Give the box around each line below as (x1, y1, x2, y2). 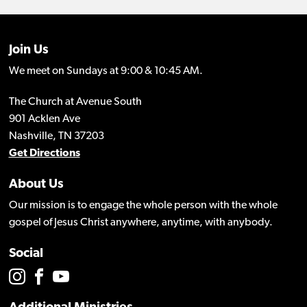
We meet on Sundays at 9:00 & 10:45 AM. (8, 66, 203, 77)
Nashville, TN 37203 (8, 131, 104, 143)
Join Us (8, 44, 49, 58)
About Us (8, 178, 64, 192)
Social (8, 247, 43, 261)
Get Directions (8, 148, 80, 160)
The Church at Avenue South (8, 97, 142, 108)
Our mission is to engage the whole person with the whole (8, 200, 278, 212)
